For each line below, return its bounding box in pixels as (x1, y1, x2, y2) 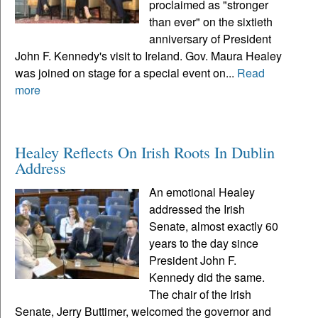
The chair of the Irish (149, 286, 252, 303)
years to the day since (149, 235, 259, 252)
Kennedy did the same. (149, 269, 265, 286)
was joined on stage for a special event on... (15, 65, 237, 82)
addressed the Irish (149, 201, 246, 218)
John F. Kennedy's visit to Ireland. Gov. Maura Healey (15, 48, 282, 65)
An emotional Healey (149, 184, 256, 201)
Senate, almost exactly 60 (149, 218, 279, 235)
